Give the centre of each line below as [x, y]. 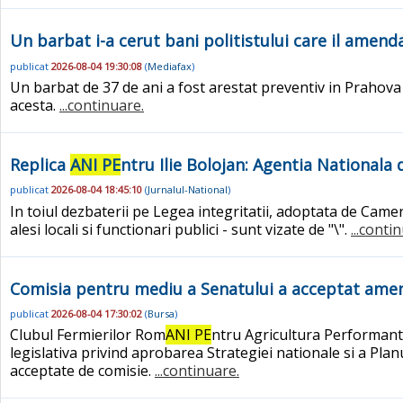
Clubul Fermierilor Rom [88, 335]
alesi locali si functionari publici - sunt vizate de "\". [180, 229]
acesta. [35, 105]
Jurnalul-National [188, 190]
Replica [40, 164]
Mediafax [170, 66]
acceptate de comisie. [82, 371]
